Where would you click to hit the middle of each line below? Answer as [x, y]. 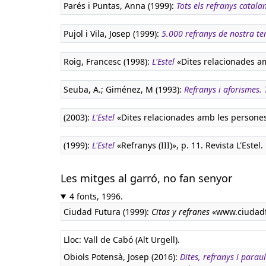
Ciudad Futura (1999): [107, 212]
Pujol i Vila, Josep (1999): [113, 34]
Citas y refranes [180, 212]
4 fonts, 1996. [96, 196]
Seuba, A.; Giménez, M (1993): [124, 89]
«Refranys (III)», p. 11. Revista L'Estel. [189, 145]
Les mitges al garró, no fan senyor [146, 178]
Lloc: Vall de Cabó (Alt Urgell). [122, 240]
